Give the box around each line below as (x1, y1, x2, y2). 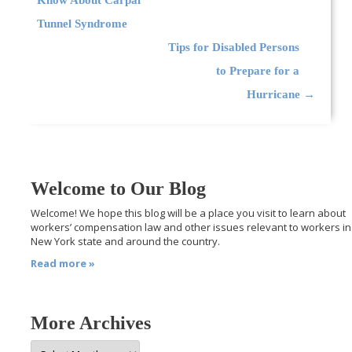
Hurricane (246, 87, 303, 101)
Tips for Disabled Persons (167, 40, 299, 53)
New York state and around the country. (31, 234, 221, 249)
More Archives (31, 312, 152, 333)
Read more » (31, 255, 96, 270)
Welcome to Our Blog (31, 178, 207, 200)
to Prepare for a (215, 64, 299, 77)
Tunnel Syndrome (37, 16, 128, 30)
